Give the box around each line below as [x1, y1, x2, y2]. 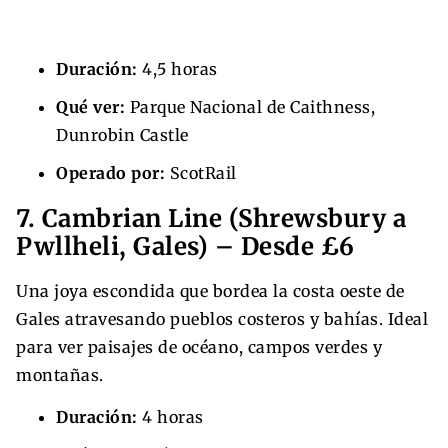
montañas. [16, 364, 104, 385]
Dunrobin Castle [56, 124, 189, 145]
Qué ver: [56, 96, 125, 117]
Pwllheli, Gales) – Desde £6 [16, 230, 355, 262]
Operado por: [56, 162, 165, 183]
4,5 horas [137, 58, 218, 79]
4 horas [137, 406, 204, 427]
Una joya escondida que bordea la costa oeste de [16, 280, 405, 301]
